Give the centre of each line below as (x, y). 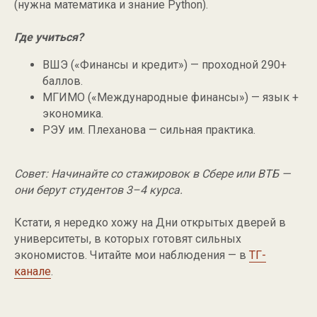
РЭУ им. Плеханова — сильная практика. (149, 130)
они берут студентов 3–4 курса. (98, 190)
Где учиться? (49, 38)
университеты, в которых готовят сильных (128, 239)
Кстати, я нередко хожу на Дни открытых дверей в (150, 223)
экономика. (73, 114)
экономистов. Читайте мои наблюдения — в (132, 255)
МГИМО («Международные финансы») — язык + (171, 98)
